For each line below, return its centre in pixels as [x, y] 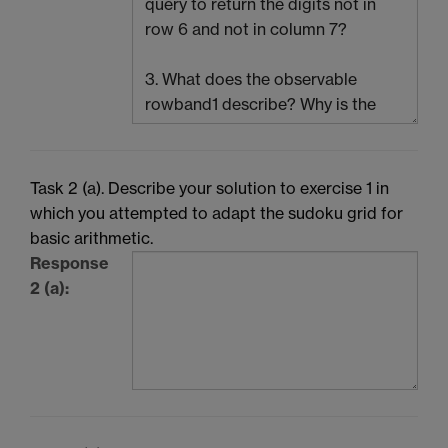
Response [69, 263]
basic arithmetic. [91, 238]
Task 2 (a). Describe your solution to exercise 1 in [209, 188]
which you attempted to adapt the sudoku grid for [216, 213]
